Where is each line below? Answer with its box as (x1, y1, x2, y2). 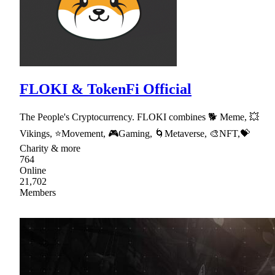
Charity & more (20, 142, 80, 153)
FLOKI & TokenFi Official (20, 80, 192, 97)
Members (20, 187, 56, 198)
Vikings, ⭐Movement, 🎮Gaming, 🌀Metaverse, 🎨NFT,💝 (20, 128, 250, 139)
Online (20, 165, 46, 176)
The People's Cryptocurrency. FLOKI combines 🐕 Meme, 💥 (20, 111, 259, 122)
